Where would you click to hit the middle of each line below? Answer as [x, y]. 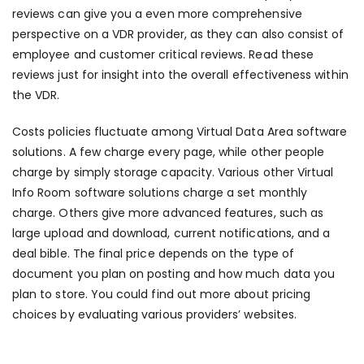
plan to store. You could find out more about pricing [162, 294]
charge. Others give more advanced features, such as [168, 213]
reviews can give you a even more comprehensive [157, 14]
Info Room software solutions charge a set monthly [160, 193]
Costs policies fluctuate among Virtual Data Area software [180, 132]
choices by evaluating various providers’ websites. [154, 314]
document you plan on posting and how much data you [173, 274]
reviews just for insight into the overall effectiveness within [180, 75]
